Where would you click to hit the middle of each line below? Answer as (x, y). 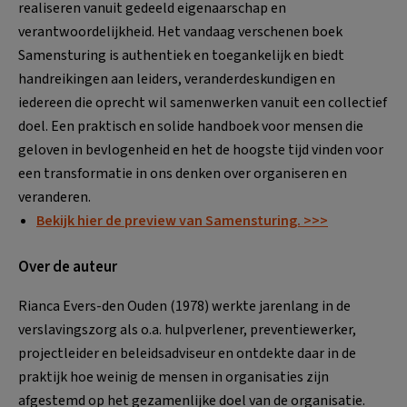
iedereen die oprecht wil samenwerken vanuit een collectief (203, 103)
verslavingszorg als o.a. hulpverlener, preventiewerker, (187, 330)
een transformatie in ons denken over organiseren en (183, 174)
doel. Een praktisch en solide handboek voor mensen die (191, 127)
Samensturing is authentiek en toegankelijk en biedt (181, 56)
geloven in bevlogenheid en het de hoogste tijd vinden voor (201, 150)
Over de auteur (68, 268)
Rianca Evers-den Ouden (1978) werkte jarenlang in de (184, 307)
